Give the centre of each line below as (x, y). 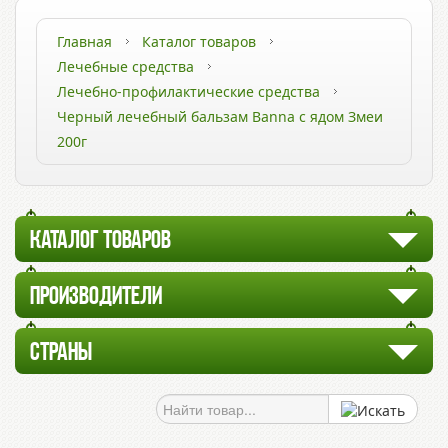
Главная (84, 41)
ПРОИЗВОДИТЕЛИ (96, 297)
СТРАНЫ (61, 353)
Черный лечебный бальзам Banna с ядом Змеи (220, 116)
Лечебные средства (125, 66)
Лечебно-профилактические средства (188, 91)
